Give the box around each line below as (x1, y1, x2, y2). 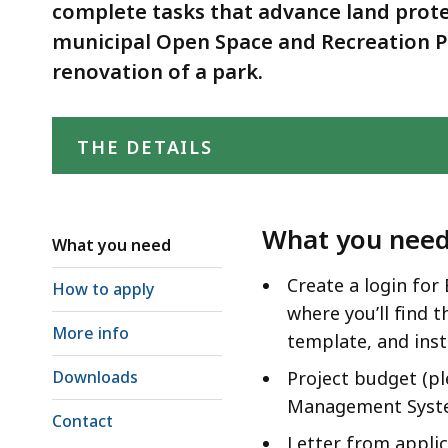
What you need (52, 233, 171, 256)
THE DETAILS (77, 134, 213, 159)
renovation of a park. (52, 57, 263, 85)
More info (52, 321, 129, 344)
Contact (52, 409, 113, 432)
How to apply (52, 277, 154, 300)
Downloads (52, 365, 138, 388)
